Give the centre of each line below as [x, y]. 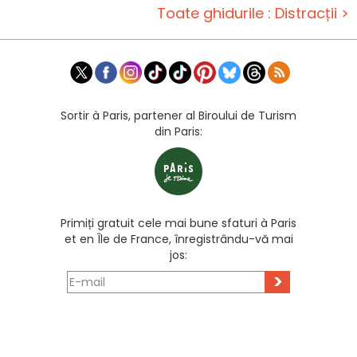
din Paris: [178, 132]
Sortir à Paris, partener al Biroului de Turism [178, 116]
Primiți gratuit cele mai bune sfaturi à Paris [178, 224]
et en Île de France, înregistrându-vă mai [178, 239]
